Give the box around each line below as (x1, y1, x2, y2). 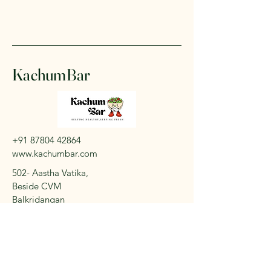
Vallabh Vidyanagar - (12, 207, 95, 218)
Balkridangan (12, 194, 65, 205)
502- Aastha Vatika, (12, 167, 88, 178)
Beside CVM (12, 180, 61, 192)
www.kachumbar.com (12, 148, 97, 159)
